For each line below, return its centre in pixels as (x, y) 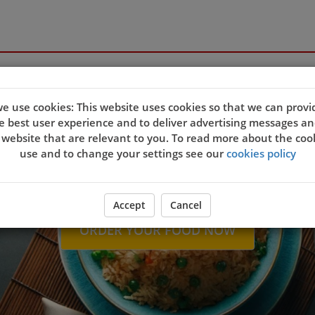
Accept (129, 205)
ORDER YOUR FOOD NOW (157, 230)
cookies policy (261, 154)
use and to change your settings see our (123, 154)
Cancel (186, 205)
